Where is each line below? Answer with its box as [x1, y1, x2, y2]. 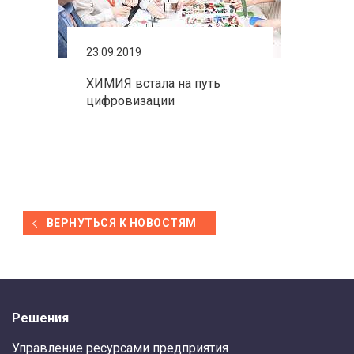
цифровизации [86, 93, 175, 108]
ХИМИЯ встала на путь [86, 76, 220, 91]
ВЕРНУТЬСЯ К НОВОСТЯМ [47, 217, 197, 229]
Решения [12, 311, 69, 326]
